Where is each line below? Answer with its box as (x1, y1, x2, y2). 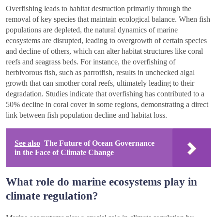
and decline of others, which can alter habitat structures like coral (6, 46, 203, 55)
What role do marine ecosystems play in (6, 175, 197, 188)
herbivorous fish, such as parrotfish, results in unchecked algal (6, 68, 195, 77)
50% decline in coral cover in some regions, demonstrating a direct (6, 100, 208, 108)
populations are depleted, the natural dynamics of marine (6, 25, 178, 34)
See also (15, 139, 40, 147)
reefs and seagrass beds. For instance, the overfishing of (6, 57, 175, 66)
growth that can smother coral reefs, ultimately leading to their (6, 78, 194, 87)
